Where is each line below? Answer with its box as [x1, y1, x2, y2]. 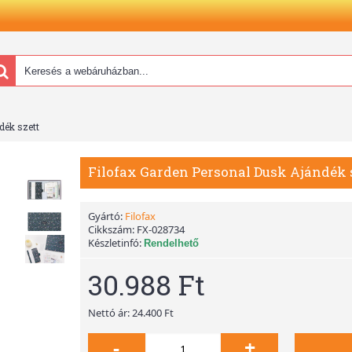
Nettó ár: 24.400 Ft [88, 306, 174, 320]
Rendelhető [144, 237, 199, 249]
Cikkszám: [88, 222, 137, 236]
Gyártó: [88, 209, 125, 223]
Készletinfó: [88, 236, 144, 250]
